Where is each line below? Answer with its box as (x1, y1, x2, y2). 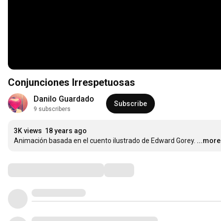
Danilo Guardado (34, 94, 94, 104)
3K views (14, 127, 42, 135)
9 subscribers (34, 106, 71, 113)
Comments (7, 164, 57, 176)
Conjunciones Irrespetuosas (8, 76, 135, 89)
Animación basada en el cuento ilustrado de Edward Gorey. (14, 137, 195, 145)
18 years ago (45, 127, 87, 135)
